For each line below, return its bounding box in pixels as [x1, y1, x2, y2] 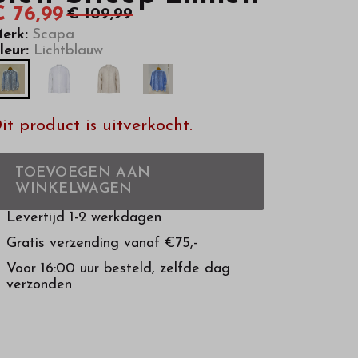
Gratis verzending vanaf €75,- [6, 236, 198, 252]
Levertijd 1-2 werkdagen [6, 210, 162, 226]
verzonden [6, 277, 73, 293]
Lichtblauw [29, 42, 104, 58]
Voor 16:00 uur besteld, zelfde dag [6, 261, 231, 277]
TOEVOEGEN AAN [15, 165, 151, 181]
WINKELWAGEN [15, 181, 133, 197]
